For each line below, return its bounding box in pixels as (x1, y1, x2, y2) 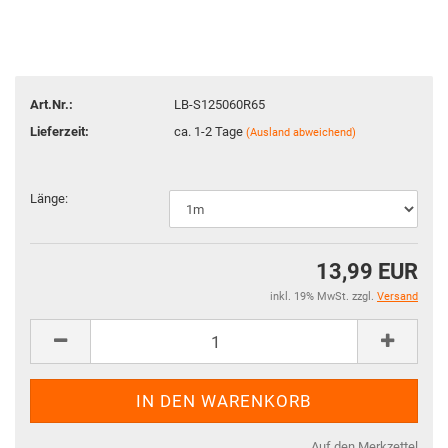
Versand (377, 290, 418, 303)
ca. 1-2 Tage (174, 123, 247, 139)
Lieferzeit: (30, 123, 89, 139)
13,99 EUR (316, 259, 418, 284)
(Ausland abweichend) (246, 125, 357, 139)
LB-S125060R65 (174, 96, 266, 112)
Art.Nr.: (30, 96, 73, 112)
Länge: (30, 191, 68, 206)
